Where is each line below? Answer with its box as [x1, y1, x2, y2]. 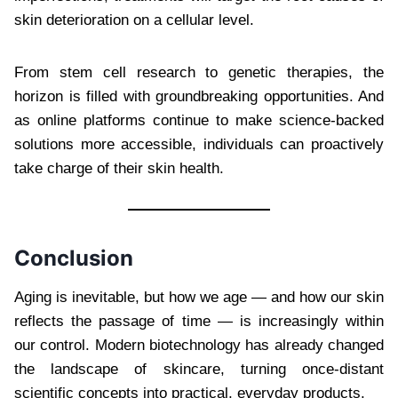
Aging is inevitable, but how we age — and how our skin [14, 288, 384, 306]
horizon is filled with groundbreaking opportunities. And [14, 87, 384, 105]
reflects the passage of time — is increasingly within [14, 312, 384, 330]
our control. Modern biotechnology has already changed [14, 336, 384, 354]
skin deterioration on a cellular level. [14, 11, 254, 28]
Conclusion [14, 244, 133, 271]
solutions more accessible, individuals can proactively [14, 135, 384, 153]
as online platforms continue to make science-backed [14, 111, 384, 129]
